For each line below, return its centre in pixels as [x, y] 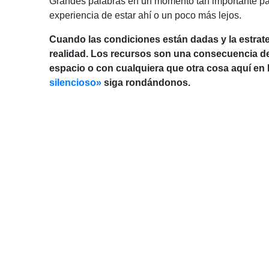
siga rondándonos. [146, 83]
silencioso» [75, 83]
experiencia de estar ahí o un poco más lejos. [145, 16]
